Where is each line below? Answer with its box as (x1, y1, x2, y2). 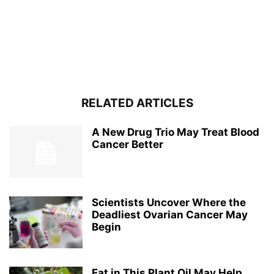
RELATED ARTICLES (81, 95, 193, 110)
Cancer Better (92, 138, 163, 150)
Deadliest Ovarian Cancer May (92, 208, 248, 221)
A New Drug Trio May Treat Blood (92, 125, 259, 138)
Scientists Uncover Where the (92, 196, 246, 209)
